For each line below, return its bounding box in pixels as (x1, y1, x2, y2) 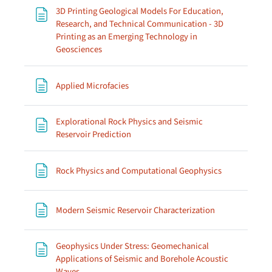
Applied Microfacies (56, 79, 129, 92)
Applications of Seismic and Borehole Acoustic (56, 253, 228, 265)
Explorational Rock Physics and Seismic (56, 115, 203, 128)
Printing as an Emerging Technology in (56, 30, 197, 43)
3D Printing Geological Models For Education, (56, 5, 223, 18)
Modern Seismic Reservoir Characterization (56, 203, 215, 217)
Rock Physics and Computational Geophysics (56, 164, 222, 177)
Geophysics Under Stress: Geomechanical (56, 240, 209, 253)
